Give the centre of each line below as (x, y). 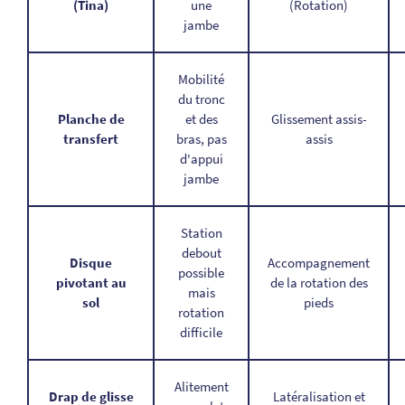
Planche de (91, 119)
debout (201, 253)
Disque (91, 263)
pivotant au (91, 283)
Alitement (201, 386)
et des (201, 119)
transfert (91, 139)
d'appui (201, 159)
